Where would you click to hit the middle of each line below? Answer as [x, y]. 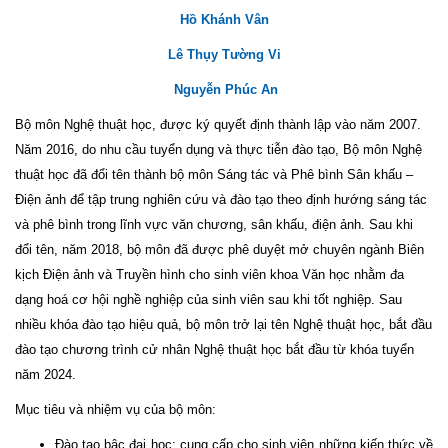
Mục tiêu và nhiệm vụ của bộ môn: [115, 409]
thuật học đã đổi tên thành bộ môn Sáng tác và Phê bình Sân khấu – [214, 174]
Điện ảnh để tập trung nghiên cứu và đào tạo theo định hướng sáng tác [221, 199]
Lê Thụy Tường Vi [224, 54]
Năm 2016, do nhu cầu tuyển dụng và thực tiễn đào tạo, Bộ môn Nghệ [218, 149]
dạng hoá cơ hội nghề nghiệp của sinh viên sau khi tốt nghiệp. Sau [208, 299]
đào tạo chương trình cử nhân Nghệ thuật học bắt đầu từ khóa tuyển [214, 349]
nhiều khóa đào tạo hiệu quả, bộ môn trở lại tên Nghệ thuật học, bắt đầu [223, 324]
